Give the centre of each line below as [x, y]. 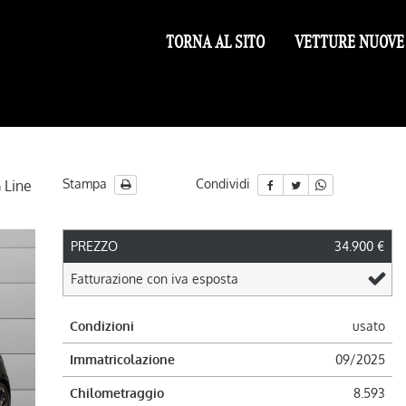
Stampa [86, 184]
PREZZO [94, 246]
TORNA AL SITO [215, 42]
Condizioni [101, 326]
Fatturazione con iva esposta [154, 279]
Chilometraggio [116, 393]
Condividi [224, 184]
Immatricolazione [122, 359]
